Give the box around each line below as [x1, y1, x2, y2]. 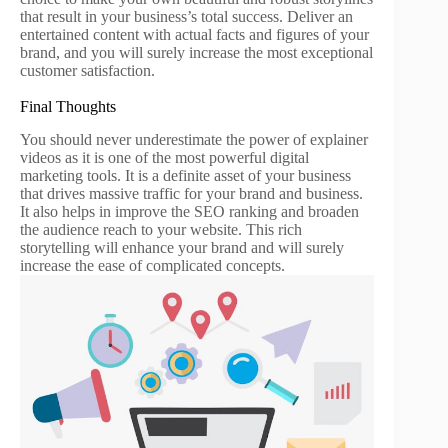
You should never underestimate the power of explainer [20, 130, 368, 148]
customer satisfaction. [20, 61, 155, 79]
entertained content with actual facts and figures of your [20, 25, 369, 43]
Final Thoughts [20, 97, 116, 115]
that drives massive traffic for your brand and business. [20, 184, 363, 202]
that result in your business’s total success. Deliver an [20, 7, 353, 25]
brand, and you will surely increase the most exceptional [20, 43, 373, 61]
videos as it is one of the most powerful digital [20, 148, 309, 166]
